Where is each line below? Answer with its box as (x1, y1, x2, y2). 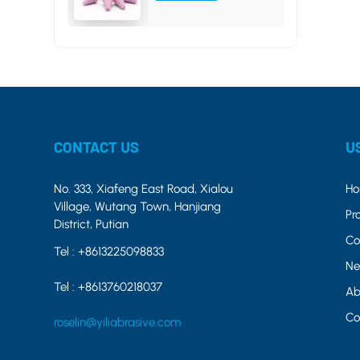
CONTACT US (54, 137, 140, 156)
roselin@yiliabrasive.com (54, 314, 182, 329)
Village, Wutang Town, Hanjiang (54, 198, 222, 214)
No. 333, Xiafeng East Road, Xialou (54, 181, 234, 196)
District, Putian (54, 216, 129, 231)
